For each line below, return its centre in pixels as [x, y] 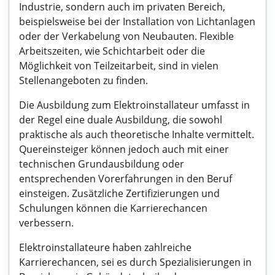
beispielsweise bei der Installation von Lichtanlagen [137, 21]
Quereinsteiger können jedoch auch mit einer [124, 149]
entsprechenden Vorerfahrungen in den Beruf [126, 179]
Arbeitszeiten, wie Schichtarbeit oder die [112, 51]
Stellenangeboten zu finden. [83, 80]
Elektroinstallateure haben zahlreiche [105, 247]
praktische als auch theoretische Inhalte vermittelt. [137, 134]
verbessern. [46, 223]
